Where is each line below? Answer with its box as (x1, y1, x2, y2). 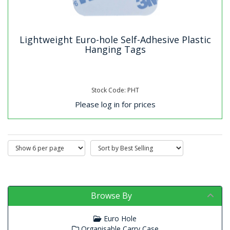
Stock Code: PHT (91, 86, 139, 94)
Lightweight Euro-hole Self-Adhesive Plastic (19, 33, 211, 46)
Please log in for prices (74, 99, 156, 109)
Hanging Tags (84, 43, 146, 55)
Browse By (91, 190, 132, 201)
